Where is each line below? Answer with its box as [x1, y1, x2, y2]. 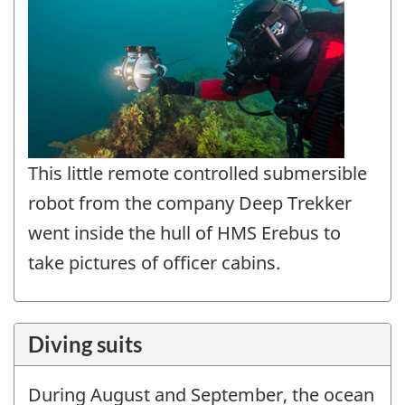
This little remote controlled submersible [28, 160, 367, 185]
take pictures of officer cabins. [28, 250, 280, 275]
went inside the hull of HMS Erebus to [28, 220, 341, 245]
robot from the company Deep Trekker [28, 190, 352, 215]
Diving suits [28, 331, 142, 358]
